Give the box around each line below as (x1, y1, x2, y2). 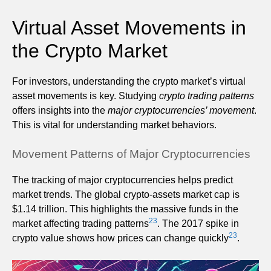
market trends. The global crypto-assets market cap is (12, 189, 240, 200)
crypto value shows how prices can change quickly (12, 232, 229, 243)
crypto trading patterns (159, 90, 254, 101)
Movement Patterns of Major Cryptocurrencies (12, 147, 250, 160)
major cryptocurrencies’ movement (108, 105, 254, 116)
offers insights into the (12, 105, 108, 116)
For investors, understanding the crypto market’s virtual (12, 76, 246, 87)
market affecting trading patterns (12, 218, 149, 229)
